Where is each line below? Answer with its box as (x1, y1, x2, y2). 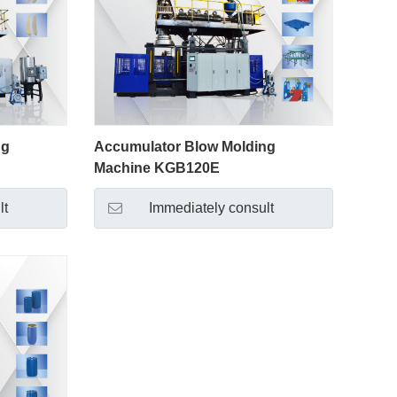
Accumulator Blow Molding (93, 139, 276, 155)
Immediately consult (148, 200, 274, 216)
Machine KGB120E (93, 160, 220, 176)
